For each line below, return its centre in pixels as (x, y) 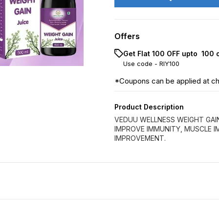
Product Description (149, 107)
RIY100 (169, 64)
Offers (127, 36)
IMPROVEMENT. (140, 138)
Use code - (141, 64)
